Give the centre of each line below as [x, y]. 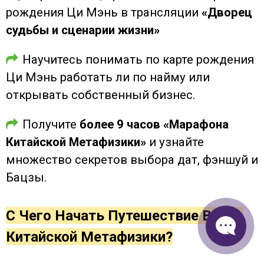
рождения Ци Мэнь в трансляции [104, 12]
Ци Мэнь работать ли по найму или [108, 77]
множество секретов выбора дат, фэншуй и [132, 159]
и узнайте [175, 142]
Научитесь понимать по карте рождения [138, 59]
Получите [51, 124]
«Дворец [227, 12]
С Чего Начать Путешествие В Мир [125, 215]
